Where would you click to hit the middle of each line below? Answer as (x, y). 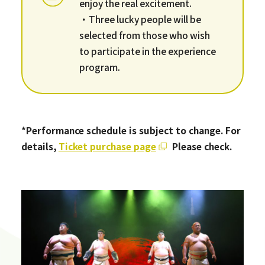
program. (99, 67)
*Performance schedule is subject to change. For (131, 130)
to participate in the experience (147, 51)
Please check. (202, 146)
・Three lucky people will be (140, 19)
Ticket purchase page (107, 146)
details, (39, 146)
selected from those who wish (144, 35)
